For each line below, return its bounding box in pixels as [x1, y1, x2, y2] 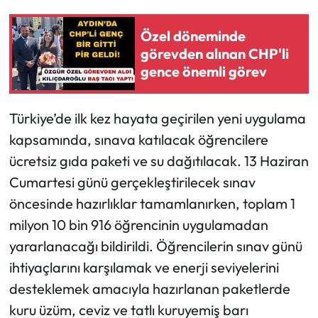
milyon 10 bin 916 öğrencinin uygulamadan [9, 215, 268, 234]
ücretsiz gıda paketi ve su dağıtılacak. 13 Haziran [9, 151, 309, 170]
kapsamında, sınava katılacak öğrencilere [9, 130, 268, 148]
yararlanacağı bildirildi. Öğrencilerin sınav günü [9, 236, 302, 255]
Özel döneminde [141, 27, 246, 45]
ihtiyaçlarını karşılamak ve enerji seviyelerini [9, 258, 279, 276]
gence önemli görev [141, 62, 267, 81]
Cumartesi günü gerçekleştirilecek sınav [9, 172, 256, 191]
